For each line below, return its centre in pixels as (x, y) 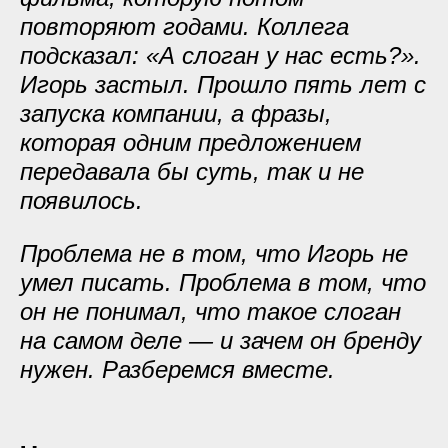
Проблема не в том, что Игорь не (214, 253)
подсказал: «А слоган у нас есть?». (220, 55)
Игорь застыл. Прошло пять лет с (223, 84)
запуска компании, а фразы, (176, 113)
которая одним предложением (190, 142)
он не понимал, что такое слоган (210, 311)
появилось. (81, 200)
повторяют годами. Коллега (184, 26)
